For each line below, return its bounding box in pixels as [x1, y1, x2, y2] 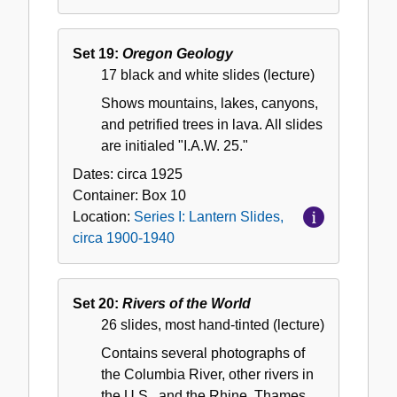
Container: [73, 188, 142, 204]
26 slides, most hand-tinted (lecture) [101, 317, 324, 333]
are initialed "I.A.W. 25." [101, 138, 248, 154]
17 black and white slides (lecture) [101, 67, 315, 83]
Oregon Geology [122, 46, 233, 62]
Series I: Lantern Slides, [134, 209, 284, 225]
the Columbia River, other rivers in [101, 367, 314, 383]
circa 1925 [117, 167, 183, 183]
